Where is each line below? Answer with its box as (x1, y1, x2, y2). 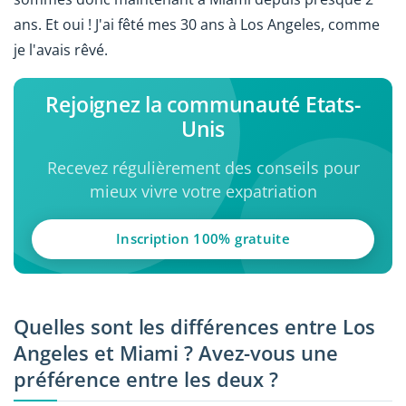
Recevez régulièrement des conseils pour (46, 157, 360, 179)
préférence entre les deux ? (14, 364, 278, 393)
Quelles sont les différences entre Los (14, 312, 375, 341)
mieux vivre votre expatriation (89, 180, 317, 203)
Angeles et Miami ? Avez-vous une (14, 338, 338, 367)
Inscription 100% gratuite (115, 229, 291, 248)
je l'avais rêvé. (14, 40, 108, 61)
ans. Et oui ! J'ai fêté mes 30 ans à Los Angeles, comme (14, 14, 380, 35)
